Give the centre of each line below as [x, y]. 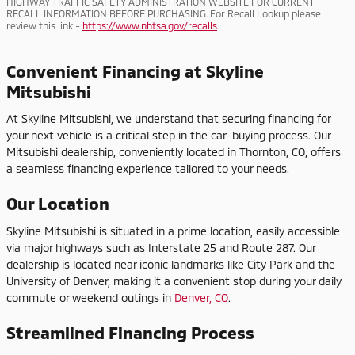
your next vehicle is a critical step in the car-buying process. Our [168, 135]
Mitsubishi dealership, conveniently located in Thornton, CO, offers [174, 152]
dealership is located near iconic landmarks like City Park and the [171, 264]
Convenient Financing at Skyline [135, 71]
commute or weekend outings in [90, 297]
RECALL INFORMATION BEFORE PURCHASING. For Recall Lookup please [164, 13]
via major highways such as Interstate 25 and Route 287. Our [161, 247]
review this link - [44, 25]
